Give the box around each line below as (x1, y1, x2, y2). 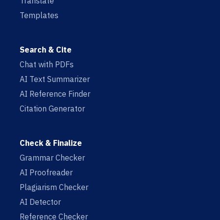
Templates (20, 10, 58, 21)
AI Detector (20, 197, 61, 207)
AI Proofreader (20, 167, 73, 178)
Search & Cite (20, 45, 72, 55)
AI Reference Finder (20, 89, 90, 99)
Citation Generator (20, 104, 85, 114)
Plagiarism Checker (20, 182, 88, 192)
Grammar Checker (20, 153, 85, 163)
